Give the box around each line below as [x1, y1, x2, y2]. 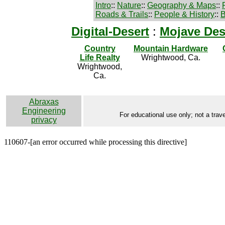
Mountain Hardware [134, 44, 208, 53]
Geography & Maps [147, 1, 216, 10]
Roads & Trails [95, 10, 148, 19]
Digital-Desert [71, 25, 149, 38]
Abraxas [29, 97, 59, 106]
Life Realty [79, 53, 120, 62]
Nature [117, 1, 141, 10]
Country [84, 44, 116, 53]
